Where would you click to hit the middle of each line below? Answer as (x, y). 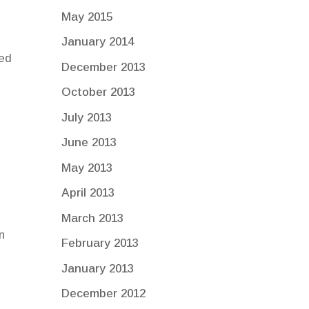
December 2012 (104, 294)
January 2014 (98, 42)
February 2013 (100, 243)
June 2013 (89, 143)
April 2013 (88, 193)
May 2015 (87, 17)
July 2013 (87, 117)
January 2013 (98, 268)
